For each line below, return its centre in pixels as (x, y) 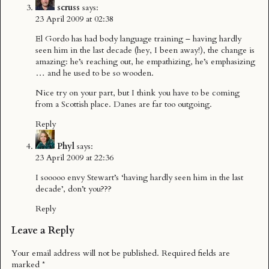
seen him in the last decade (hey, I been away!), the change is (145, 50)
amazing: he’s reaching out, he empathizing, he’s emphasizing (145, 61)
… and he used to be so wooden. (95, 73)
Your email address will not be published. (85, 253)
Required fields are (196, 253)
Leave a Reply (43, 231)
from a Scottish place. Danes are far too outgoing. (124, 104)
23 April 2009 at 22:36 (74, 157)
